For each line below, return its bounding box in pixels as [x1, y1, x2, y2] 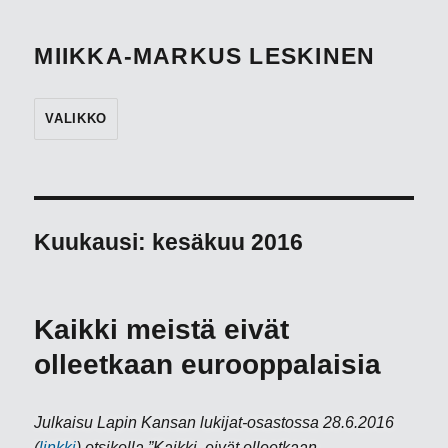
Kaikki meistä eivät [34, 314, 290, 345]
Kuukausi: [34, 229, 153, 255]
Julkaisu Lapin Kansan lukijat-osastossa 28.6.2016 [34, 414, 395, 431]
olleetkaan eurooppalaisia [34, 349, 382, 380]
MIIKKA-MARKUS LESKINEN [34, 43, 376, 69]
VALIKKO [45, 111, 107, 126]
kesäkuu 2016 [152, 229, 304, 255]
